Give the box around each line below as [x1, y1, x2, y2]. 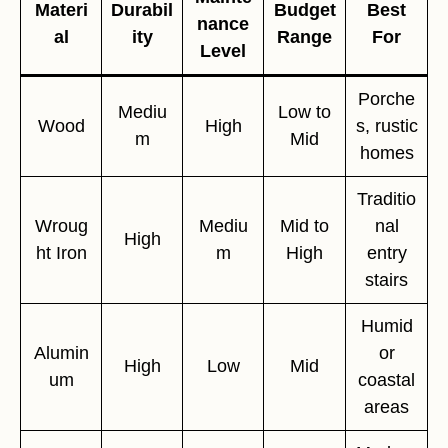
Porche [358, 88, 415, 109]
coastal [358, 369, 415, 390]
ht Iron [35, 242, 87, 263]
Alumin [33, 342, 89, 363]
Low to [278, 101, 331, 122]
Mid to [280, 215, 329, 236]
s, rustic [355, 115, 418, 136]
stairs [365, 269, 408, 290]
